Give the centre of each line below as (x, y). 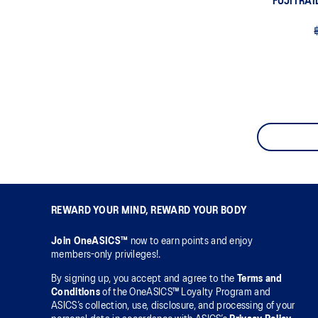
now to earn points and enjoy (191, 241)
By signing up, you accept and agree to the (144, 279)
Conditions (76, 292)
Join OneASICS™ (91, 241)
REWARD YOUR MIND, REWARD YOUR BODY (149, 211)
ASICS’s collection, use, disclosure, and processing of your (173, 306)
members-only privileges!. (106, 255)
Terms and (259, 279)
